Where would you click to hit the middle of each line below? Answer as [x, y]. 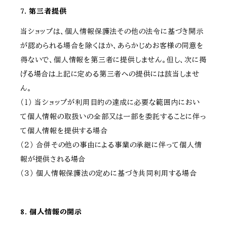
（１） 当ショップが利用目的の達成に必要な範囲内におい [110, 103]
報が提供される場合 [53, 159]
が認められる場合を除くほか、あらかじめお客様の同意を [112, 46]
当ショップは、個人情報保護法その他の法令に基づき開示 [112, 32]
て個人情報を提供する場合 [64, 131]
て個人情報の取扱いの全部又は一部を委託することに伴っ [113, 117]
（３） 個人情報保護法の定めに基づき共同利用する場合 [109, 174]
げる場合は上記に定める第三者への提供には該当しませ [110, 74]
